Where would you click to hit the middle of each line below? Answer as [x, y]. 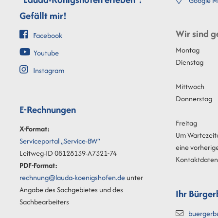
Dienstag [190, 62]
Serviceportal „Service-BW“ [60, 141]
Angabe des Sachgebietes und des [71, 190]
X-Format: [35, 129]
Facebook [48, 35]
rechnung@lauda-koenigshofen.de [72, 178]
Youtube [46, 53]
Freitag [186, 123]
